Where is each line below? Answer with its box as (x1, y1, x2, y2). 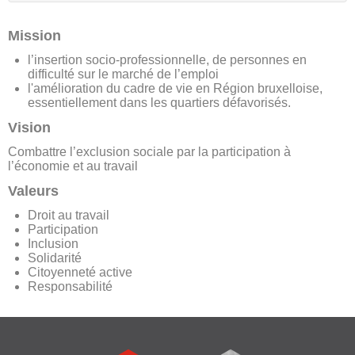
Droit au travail (28, 208, 109, 222)
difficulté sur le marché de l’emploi (28, 67, 219, 81)
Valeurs (8, 182, 59, 199)
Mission (8, 27, 61, 44)
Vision (8, 119, 51, 136)
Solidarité (28, 250, 82, 265)
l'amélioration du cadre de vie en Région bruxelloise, (28, 81, 323, 95)
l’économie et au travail (8, 158, 138, 173)
